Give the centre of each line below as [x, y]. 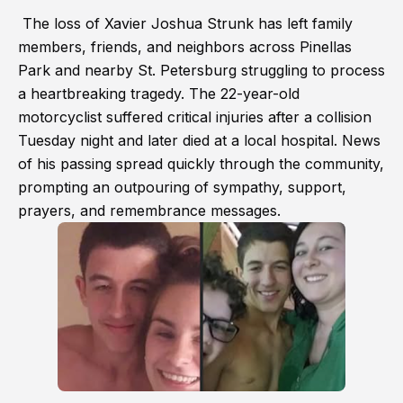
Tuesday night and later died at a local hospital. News [199, 140]
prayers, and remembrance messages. [149, 210]
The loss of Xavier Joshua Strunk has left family [185, 23]
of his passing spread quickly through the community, [201, 164]
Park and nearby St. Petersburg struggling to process [201, 70]
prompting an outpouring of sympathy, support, [182, 187]
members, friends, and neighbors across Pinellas [185, 47]
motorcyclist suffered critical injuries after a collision [195, 117]
